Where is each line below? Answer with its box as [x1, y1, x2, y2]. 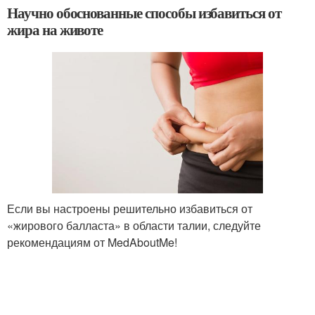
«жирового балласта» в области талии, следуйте [7, 217, 261, 233]
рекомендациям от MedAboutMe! [7, 233, 177, 250]
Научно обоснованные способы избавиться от [7, 2, 281, 24]
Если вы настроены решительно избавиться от [7, 200, 252, 217]
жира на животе [7, 19, 103, 41]
